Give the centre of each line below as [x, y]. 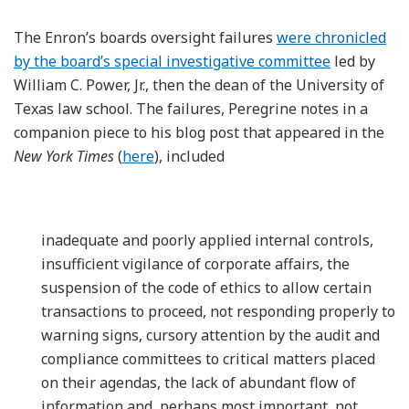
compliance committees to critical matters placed [208, 358]
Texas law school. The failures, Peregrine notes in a [191, 108]
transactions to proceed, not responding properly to [218, 311]
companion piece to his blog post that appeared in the [199, 132]
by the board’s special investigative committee [172, 61]
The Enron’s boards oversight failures [145, 37]
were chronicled [331, 37]
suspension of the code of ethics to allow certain [206, 287]
